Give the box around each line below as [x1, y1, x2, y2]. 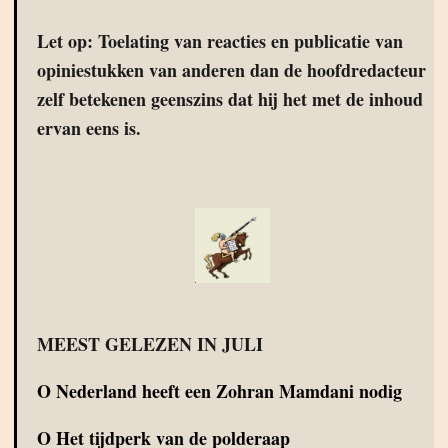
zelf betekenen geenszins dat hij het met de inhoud [37, 86, 423, 112]
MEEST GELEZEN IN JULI [37, 331, 263, 357]
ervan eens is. [37, 115, 141, 141]
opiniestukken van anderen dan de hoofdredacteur [37, 57, 426, 83]
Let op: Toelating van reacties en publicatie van [37, 28, 403, 54]
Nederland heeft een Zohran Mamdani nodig [56, 378, 402, 404]
